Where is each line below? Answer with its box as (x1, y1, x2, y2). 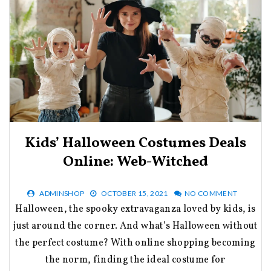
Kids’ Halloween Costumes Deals (25, 132, 246, 154)
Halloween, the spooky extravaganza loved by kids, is (15, 202, 23, 216)
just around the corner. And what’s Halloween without (13, 219, 258, 233)
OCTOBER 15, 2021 (101, 188, 168, 198)
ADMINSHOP (39, 188, 85, 198)
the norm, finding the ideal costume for (45, 253, 226, 267)
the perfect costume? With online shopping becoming (15, 236, 256, 250)
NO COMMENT (184, 188, 238, 198)
